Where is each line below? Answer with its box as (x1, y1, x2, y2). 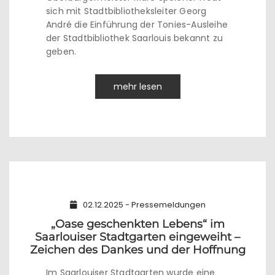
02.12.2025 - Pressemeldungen (82, 199, 206, 211)
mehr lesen (113, 80, 162, 93)
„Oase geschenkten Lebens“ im (50, 217, 225, 231)
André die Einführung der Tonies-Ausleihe (46, 18, 228, 31)
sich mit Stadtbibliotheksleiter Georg (46, 5, 207, 17)
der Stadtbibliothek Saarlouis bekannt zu (46, 32, 223, 44)
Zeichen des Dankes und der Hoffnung (29, 243, 246, 257)
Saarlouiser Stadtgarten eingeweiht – (35, 230, 240, 244)
